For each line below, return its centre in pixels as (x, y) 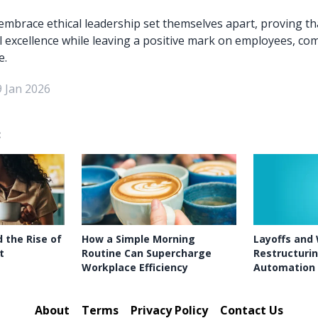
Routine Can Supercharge (147, 253)
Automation (284, 267)
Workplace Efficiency (135, 267)
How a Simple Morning (139, 239)
